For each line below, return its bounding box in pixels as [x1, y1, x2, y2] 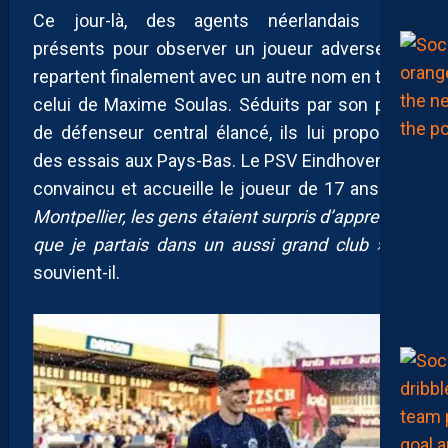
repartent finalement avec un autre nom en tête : [33, 65, 415, 87]
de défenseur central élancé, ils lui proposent [33, 121, 415, 143]
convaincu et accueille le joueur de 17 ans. [33, 177, 389, 199]
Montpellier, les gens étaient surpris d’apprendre [33, 205, 415, 227]
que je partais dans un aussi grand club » [33, 233, 384, 255]
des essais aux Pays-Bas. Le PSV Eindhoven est [33, 149, 415, 171]
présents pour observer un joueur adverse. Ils [33, 37, 415, 59]
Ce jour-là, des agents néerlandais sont [33, 9, 415, 31]
